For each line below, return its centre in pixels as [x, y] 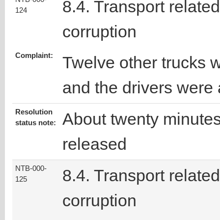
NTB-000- [31, 169]
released [95, 144]
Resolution [34, 112]
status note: [36, 123]
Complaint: [34, 56]
